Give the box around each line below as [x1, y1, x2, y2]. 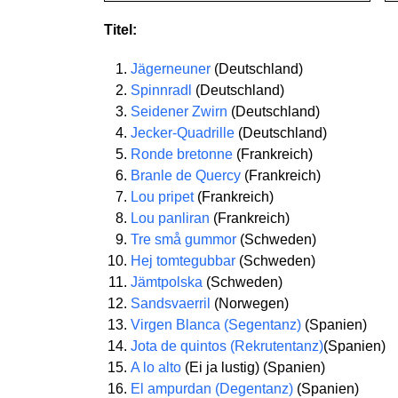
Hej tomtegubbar [131, 253, 235, 268]
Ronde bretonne [131, 147, 233, 162]
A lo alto [131, 360, 185, 375]
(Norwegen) [211, 296, 292, 311]
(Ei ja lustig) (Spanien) [185, 360, 325, 375]
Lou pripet [131, 189, 194, 204]
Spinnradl [131, 83, 192, 98]
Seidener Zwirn [131, 104, 227, 119]
